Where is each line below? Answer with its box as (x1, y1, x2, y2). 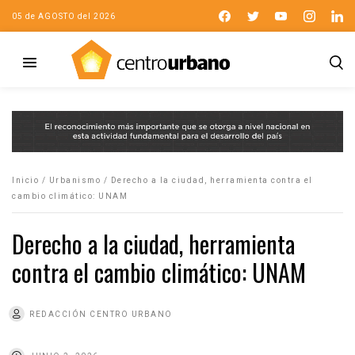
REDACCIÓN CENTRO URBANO (29, 309, 173, 319)
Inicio (12, 175, 39, 185)
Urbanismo (48, 175, 101, 185)
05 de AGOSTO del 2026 (12, 11, 116, 21)
